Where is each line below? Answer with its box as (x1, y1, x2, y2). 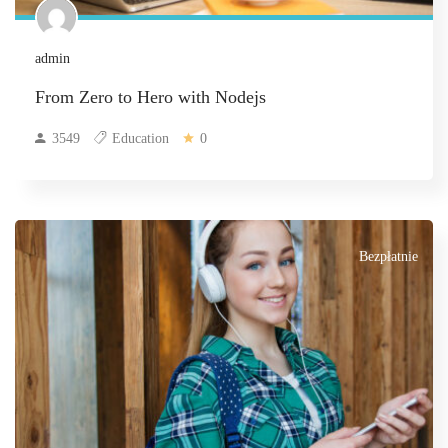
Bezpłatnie (359, 248, 418, 264)
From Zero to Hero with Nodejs (35, 86, 266, 107)
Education (108, 130, 173, 146)
